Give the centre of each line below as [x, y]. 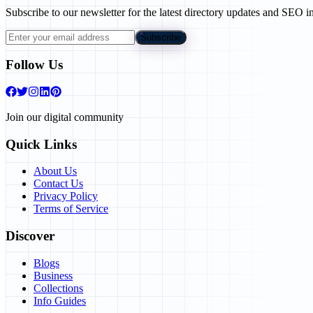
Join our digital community [65, 117]
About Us [55, 171]
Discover [30, 236]
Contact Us [58, 184]
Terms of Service [71, 209]
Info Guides [60, 300]
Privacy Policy [66, 196]
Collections [58, 288]
